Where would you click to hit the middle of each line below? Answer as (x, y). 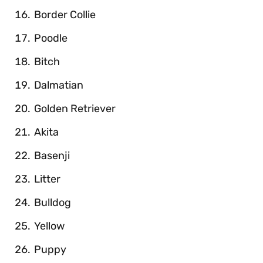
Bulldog (53, 202)
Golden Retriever (75, 108)
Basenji (52, 155)
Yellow (49, 226)
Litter (47, 179)
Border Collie (65, 14)
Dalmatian (59, 85)
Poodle (51, 38)
